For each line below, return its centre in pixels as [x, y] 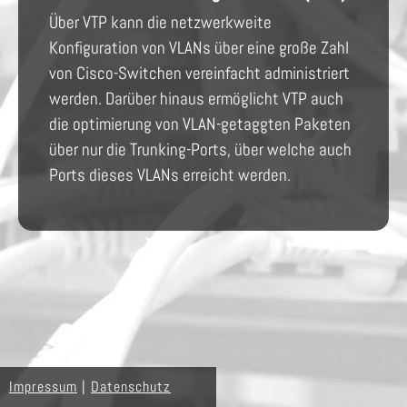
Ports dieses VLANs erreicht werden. [169, 175]
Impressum [43, 387]
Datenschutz [131, 387]
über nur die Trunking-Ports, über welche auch [200, 149]
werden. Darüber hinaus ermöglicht [165, 99]
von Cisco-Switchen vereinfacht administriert [199, 73]
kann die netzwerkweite [189, 22]
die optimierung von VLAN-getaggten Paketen [199, 124]
